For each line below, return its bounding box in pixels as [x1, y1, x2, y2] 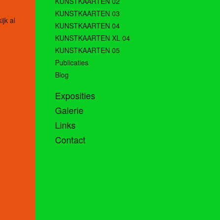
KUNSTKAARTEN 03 [55, 8, 120, 19]
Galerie [55, 104, 83, 117]
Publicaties [55, 57, 88, 68]
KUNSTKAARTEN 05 [55, 45, 120, 55]
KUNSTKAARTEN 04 [55, 21, 120, 31]
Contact [55, 133, 85, 146]
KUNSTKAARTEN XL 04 [55, 33, 130, 43]
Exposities [55, 89, 95, 102]
